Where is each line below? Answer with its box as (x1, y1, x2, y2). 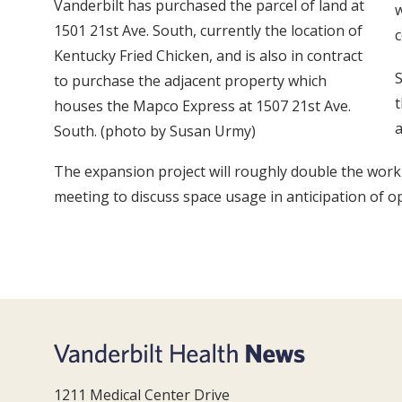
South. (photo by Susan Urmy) (54, 121, 256, 142)
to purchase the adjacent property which (54, 71, 327, 92)
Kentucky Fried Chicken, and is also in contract (54, 46, 363, 66)
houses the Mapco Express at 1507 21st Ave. (54, 96, 351, 117)
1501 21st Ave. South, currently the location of (54, 21, 363, 41)
